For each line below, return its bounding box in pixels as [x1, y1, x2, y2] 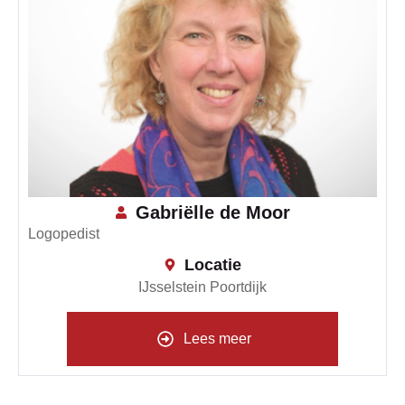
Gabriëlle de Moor [135, 202, 290, 223]
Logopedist [28, 226, 99, 242]
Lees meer [184, 331, 251, 347]
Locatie [184, 256, 241, 275]
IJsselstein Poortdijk [138, 279, 267, 296]
